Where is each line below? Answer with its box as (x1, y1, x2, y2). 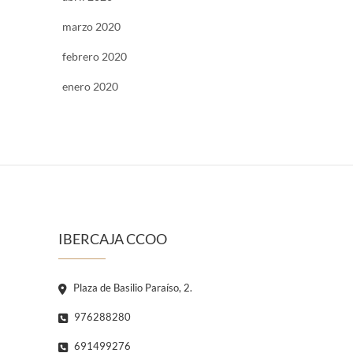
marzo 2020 (62, 20, 121, 34)
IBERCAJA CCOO (58, 230, 167, 248)
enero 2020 (62, 80, 118, 94)
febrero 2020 (62, 50, 127, 64)
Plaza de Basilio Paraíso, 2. (71, 281, 192, 295)
